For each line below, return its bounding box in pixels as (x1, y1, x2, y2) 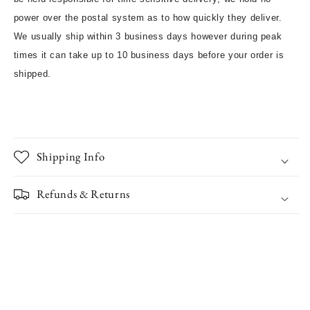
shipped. (13, 68, 298, 79)
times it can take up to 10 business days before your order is (13, 49, 284, 60)
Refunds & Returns (36, 186, 130, 202)
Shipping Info (36, 148, 105, 164)
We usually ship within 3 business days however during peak (13, 30, 282, 42)
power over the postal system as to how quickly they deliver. (13, 12, 286, 23)
